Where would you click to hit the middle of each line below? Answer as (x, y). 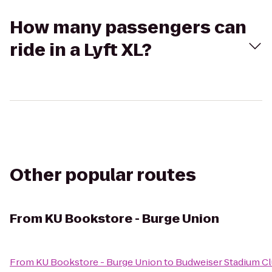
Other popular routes (103, 175)
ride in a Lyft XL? (81, 50)
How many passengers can (128, 28)
